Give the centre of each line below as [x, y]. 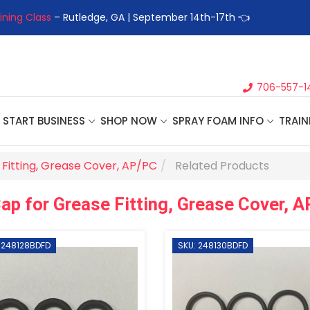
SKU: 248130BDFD [213, 245]
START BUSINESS [44, 120]
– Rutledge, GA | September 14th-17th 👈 [151, 17]
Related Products [222, 166]
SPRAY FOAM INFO [218, 120]
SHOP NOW [129, 120]
